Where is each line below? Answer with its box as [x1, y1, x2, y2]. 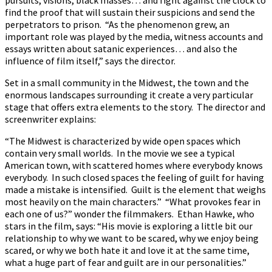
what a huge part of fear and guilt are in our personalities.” [5, 256, 246, 268]
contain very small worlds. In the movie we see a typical [5, 146, 235, 159]
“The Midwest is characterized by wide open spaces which [5, 134, 240, 147]
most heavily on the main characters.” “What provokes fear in [5, 195, 260, 208]
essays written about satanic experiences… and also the [5, 42, 237, 55]
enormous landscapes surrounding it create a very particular [5, 88, 253, 101]
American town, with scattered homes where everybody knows [5, 158, 263, 171]
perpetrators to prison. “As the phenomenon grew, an [5, 18, 229, 30]
